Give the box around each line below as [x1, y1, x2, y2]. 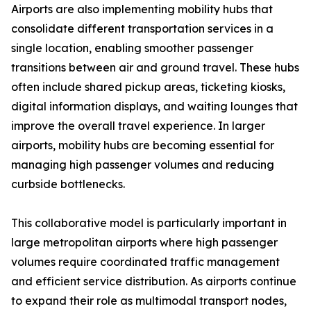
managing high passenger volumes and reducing [11, 158, 274, 172]
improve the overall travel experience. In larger [11, 119, 265, 133]
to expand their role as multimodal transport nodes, [11, 294, 287, 308]
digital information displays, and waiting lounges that [11, 99, 298, 114]
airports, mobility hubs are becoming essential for [11, 138, 274, 153]
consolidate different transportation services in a [11, 22, 274, 36]
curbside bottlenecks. [11, 177, 125, 192]
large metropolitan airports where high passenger [11, 235, 278, 250]
